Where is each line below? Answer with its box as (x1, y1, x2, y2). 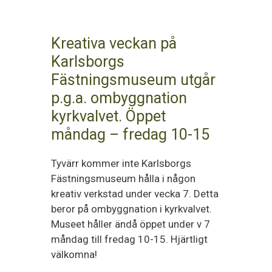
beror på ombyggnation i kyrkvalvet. (51, 203, 212, 215)
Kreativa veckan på (51, 35, 177, 52)
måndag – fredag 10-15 (51, 126, 209, 143)
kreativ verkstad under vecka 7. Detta (51, 188, 219, 200)
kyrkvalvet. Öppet (51, 107, 166, 125)
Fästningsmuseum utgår (51, 71, 216, 89)
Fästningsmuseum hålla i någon (51, 172, 195, 185)
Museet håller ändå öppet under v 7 (51, 218, 210, 230)
